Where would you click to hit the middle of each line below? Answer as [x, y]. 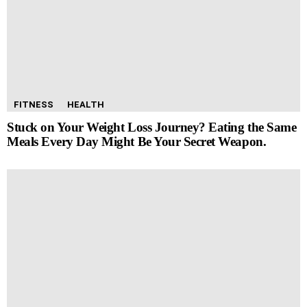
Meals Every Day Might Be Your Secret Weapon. [137, 141]
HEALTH [86, 104]
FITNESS [34, 104]
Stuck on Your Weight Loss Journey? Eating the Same [152, 127]
